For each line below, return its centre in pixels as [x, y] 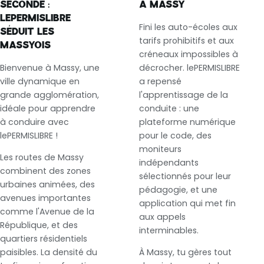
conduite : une [169, 108]
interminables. [169, 230]
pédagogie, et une [178, 189]
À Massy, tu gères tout [185, 253]
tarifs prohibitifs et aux [187, 40]
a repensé [160, 81]
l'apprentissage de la [184, 95]
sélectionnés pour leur [185, 176]
